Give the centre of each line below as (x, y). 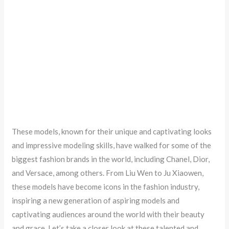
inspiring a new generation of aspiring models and (96, 201)
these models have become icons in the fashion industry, (106, 187)
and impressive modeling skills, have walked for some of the (112, 145)
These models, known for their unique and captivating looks (112, 132)
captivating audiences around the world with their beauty (108, 214)
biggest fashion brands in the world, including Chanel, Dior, (111, 159)
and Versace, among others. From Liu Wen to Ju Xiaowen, (108, 173)
